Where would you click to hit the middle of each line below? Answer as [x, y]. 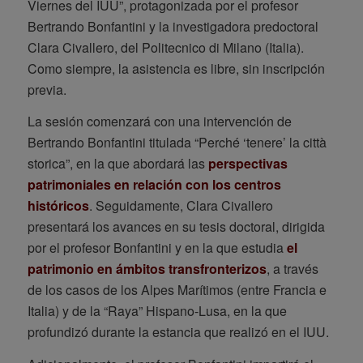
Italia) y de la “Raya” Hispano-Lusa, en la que [157, 311]
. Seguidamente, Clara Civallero [181, 206]
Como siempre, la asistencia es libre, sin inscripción [176, 68]
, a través [292, 269]
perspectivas [248, 164]
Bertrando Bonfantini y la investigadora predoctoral [173, 26]
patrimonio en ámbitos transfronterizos [147, 269]
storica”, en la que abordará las [117, 164]
